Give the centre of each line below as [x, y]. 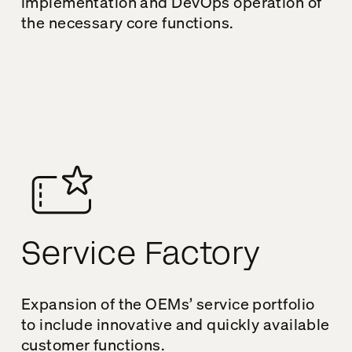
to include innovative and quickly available [175, 324]
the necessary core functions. [127, 22]
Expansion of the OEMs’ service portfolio [168, 303]
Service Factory [141, 254]
